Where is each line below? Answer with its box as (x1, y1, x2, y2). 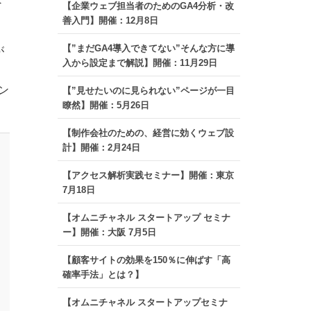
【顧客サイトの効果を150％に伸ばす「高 (62, 255, 230, 265)
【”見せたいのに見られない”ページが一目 (62, 85, 235, 96)
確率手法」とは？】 (62, 269, 144, 280)
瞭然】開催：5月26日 (62, 100, 149, 110)
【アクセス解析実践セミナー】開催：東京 (62, 170, 234, 180)
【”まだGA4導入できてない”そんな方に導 (62, 43, 235, 53)
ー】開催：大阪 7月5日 (62, 227, 156, 237)
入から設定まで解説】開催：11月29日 (62, 58, 217, 68)
